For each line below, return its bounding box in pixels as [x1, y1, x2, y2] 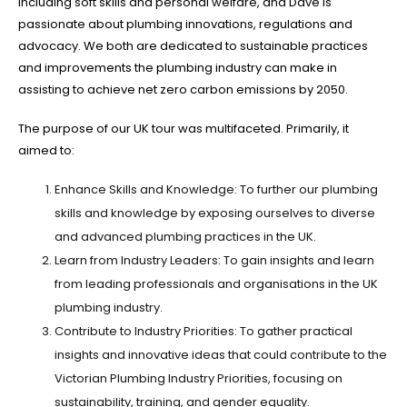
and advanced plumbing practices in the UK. [55, 228, 316, 246]
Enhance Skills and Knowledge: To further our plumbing [55, 181, 378, 199]
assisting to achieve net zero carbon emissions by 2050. [18, 81, 348, 99]
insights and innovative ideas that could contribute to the [55, 346, 387, 364]
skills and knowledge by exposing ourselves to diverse [55, 204, 375, 223]
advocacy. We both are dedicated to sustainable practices [18, 37, 368, 55]
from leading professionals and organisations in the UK [55, 275, 378, 293]
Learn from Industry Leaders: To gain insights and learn [55, 252, 374, 270]
